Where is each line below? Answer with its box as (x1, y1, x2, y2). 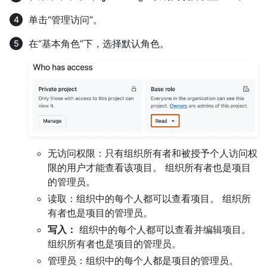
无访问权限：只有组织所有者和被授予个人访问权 (48, 147, 257, 159)
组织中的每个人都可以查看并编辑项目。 (76, 223, 251, 235)
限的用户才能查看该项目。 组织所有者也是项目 (48, 161, 251, 173)
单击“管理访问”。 (29, 14, 103, 26)
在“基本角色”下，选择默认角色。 (29, 38, 169, 50)
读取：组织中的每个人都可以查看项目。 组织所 (48, 192, 251, 204)
